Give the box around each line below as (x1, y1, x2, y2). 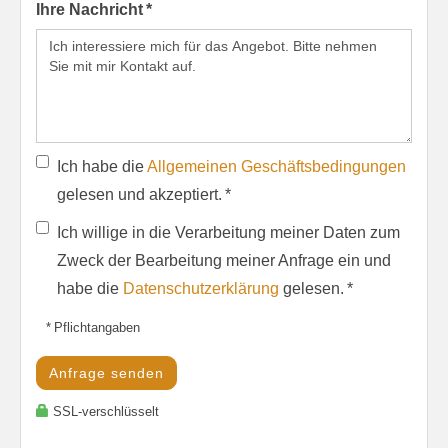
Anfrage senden (49, 364, 164, 381)
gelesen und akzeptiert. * (57, 185, 231, 203)
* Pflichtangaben (46, 319, 140, 335)
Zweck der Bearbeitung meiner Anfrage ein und (57, 251, 391, 269)
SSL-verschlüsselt (49, 403, 159, 419)
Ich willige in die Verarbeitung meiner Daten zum (57, 223, 400, 241)
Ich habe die (57, 157, 147, 175)
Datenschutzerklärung (123, 279, 279, 297)
